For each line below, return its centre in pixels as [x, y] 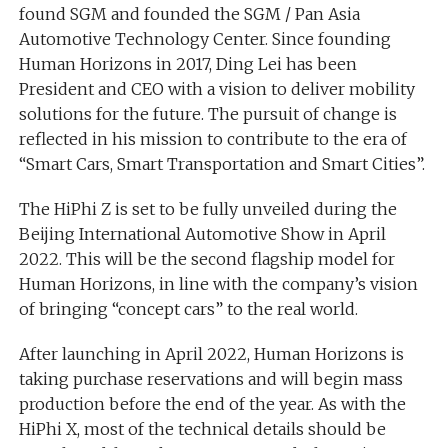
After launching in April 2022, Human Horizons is [211, 353]
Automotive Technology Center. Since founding [204, 38]
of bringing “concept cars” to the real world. [188, 308]
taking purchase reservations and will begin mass [210, 378]
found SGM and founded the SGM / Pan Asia [189, 13]
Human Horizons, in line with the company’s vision [218, 283]
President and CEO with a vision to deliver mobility [216, 88]
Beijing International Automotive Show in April [202, 233]
